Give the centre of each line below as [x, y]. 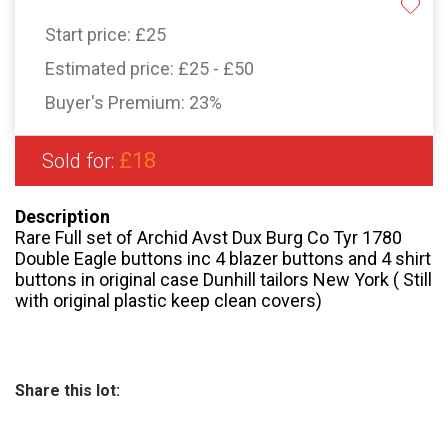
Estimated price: [111, 69]
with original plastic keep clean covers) [168, 301]
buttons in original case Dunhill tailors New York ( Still [223, 280]
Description [62, 217]
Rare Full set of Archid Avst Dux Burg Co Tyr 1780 [208, 238]
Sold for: [80, 161]
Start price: [90, 35]
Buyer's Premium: [117, 103]
